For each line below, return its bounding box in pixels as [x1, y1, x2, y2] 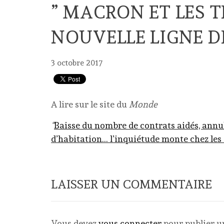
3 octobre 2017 [51, 58, 102, 67]
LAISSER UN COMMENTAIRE [51, 177, 212, 191]
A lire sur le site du [51, 99, 129, 109]
